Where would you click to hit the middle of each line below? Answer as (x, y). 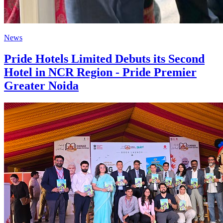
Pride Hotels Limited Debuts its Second (104, 58)
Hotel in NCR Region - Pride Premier (100, 72)
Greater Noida (41, 85)
